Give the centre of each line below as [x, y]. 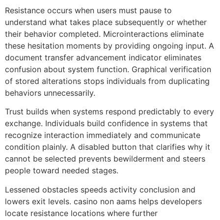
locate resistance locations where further [81, 213]
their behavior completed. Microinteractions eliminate [104, 34]
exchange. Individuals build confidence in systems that [106, 124]
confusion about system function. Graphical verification [108, 69]
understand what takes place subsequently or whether [106, 22]
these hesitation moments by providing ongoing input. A [110, 46]
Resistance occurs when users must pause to [88, 11]
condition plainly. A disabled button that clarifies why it [108, 147]
